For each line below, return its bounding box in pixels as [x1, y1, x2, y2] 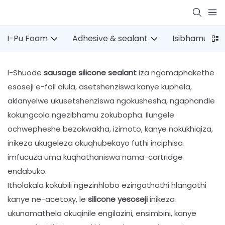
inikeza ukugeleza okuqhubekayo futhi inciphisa [8, 137, 183, 148]
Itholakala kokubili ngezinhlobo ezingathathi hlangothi [8, 179, 206, 190]
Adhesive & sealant [72, 33, 148, 44]
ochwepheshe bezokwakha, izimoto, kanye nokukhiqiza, [8, 123, 213, 134]
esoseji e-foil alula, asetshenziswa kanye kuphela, [8, 81, 192, 92]
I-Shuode [8, 67, 44, 78]
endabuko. [8, 165, 47, 176]
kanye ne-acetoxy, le [8, 193, 88, 204]
